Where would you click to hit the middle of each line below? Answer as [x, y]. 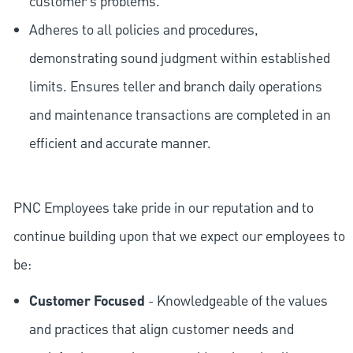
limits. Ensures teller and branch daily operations [175, 87]
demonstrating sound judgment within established [179, 59]
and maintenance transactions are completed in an [180, 116]
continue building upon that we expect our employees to [179, 237]
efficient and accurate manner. [120, 144]
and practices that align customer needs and [161, 330]
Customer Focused [87, 302]
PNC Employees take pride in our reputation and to [163, 209]
